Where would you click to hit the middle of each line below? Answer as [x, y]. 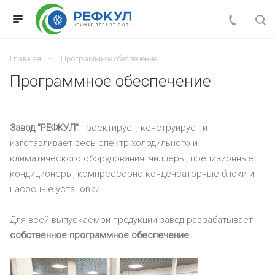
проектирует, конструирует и [143, 128]
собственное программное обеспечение [99, 235]
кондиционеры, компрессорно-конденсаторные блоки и [132, 174]
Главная [25, 59]
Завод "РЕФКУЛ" [44, 128]
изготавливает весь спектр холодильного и [104, 143]
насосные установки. [56, 189]
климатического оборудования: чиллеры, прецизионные [132, 158]
